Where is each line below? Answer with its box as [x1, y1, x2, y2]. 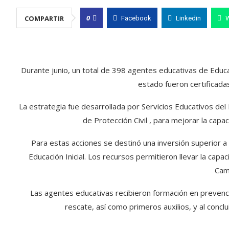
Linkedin [176, 14, 201, 22]
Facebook [121, 14, 151, 22]
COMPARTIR [25, 14, 64, 23]
